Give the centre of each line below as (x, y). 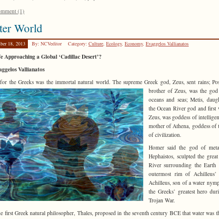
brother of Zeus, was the (179, 91)
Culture (96, 43)
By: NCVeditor (47, 43)
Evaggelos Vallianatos (167, 43)
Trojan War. (162, 200)
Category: (78, 43)
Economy (134, 43)
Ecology (114, 43)
